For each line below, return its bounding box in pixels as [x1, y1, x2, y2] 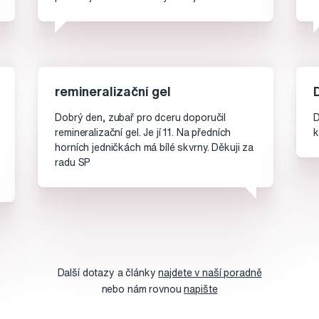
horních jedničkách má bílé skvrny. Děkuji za [55, 142, 254, 153]
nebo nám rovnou [101, 284, 184, 295]
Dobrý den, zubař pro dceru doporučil [55, 113, 226, 123]
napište [184, 284, 218, 295]
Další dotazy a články [57, 268, 159, 278]
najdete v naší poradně [158, 268, 262, 278]
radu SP [55, 157, 91, 168]
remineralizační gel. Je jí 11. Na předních [55, 127, 231, 138]
